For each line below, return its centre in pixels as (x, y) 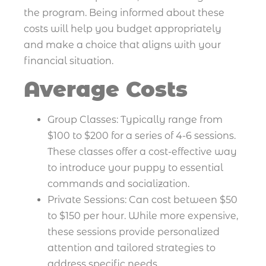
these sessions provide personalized (134, 232)
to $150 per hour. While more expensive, (143, 216)
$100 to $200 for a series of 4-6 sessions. (142, 136)
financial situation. (69, 61)
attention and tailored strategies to (132, 248)
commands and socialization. (118, 184)
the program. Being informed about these (124, 12)
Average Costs (106, 90)
